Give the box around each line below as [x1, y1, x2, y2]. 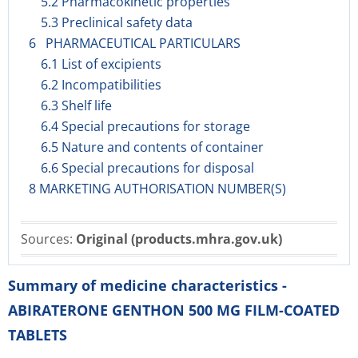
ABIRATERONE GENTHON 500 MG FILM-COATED [8, 300, 340, 320]
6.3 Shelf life [41, 97, 112, 114]
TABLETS [8, 325, 67, 344]
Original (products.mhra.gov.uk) [76, 230, 282, 248]
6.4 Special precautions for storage [41, 117, 250, 135]
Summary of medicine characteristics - [8, 276, 287, 295]
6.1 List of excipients [41, 55, 161, 73]
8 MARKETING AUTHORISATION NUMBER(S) [29, 180, 286, 197]
